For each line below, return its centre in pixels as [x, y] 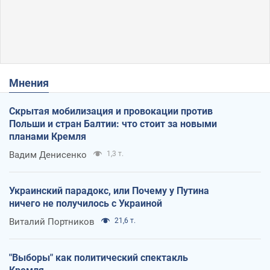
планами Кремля [48, 136]
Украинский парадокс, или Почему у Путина [109, 190]
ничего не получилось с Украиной [86, 203]
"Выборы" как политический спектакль [99, 257]
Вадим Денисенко [48, 155]
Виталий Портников [52, 221]
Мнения [34, 83]
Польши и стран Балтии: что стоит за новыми [113, 124]
